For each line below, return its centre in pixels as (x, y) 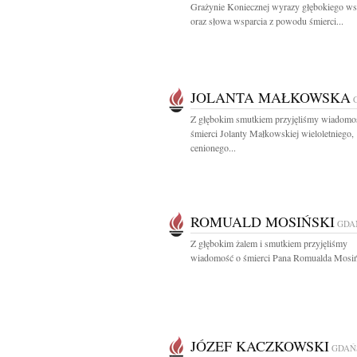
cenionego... (213, 147)
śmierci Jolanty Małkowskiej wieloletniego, (272, 133)
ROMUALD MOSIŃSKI (263, 222)
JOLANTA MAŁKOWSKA (271, 97)
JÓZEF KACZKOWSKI (260, 346)
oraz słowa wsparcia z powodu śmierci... (267, 21)
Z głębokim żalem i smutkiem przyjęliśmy (269, 243)
